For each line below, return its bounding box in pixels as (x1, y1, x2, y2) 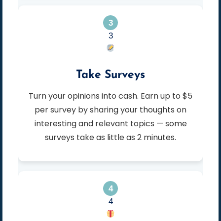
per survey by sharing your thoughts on (35, 104, 186, 116)
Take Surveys (76, 70, 145, 81)
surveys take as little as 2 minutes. (45, 132, 176, 144)
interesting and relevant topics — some (34, 118, 187, 130)
